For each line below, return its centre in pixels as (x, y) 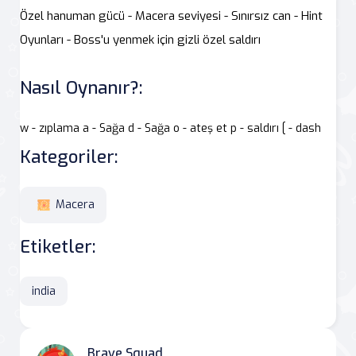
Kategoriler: (69, 157)
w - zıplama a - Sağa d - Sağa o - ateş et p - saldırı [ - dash (170, 128)
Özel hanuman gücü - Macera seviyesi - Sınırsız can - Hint (171, 15)
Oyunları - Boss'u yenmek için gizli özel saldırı (140, 39)
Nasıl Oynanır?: (81, 87)
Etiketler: (58, 246)
